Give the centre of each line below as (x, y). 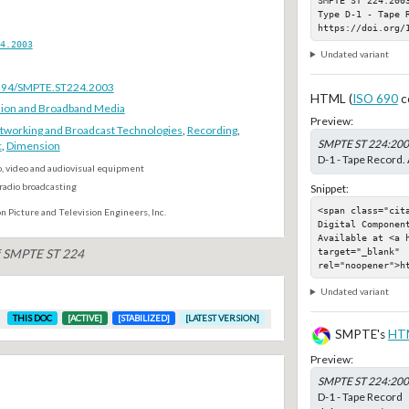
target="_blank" (358, 251)
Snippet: (329, 188)
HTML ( (331, 99)
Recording (212, 131)
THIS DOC (33, 318)
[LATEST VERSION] (223, 318)
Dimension (33, 146)
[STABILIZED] (144, 318)
